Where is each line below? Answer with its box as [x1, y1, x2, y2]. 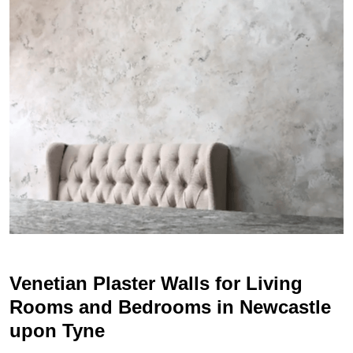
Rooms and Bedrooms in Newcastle [9, 296, 331, 318]
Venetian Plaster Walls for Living [9, 273, 303, 295]
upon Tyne [9, 320, 105, 342]
